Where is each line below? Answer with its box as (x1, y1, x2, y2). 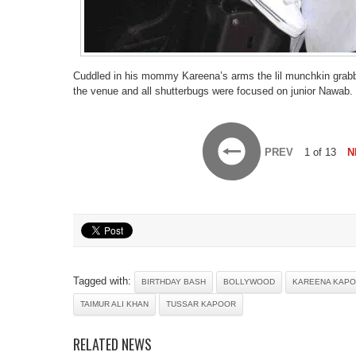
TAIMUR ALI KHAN (80, 300, 149, 308)
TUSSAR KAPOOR (166, 300, 236, 308)
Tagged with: (73, 275, 134, 287)
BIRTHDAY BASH (141, 277, 206, 286)
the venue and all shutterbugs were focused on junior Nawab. (73, 85, 353, 97)
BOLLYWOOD (223, 277, 275, 286)
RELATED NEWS (73, 334, 152, 354)
